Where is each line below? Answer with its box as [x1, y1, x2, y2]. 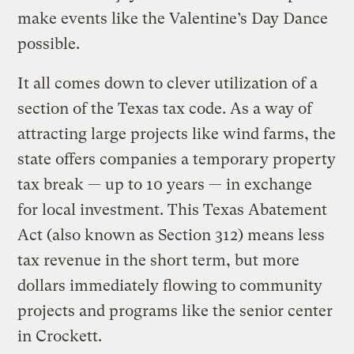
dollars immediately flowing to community [17, 276, 323, 295]
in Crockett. [17, 326, 103, 345]
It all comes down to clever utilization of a [17, 73, 318, 92]
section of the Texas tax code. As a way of [17, 99, 313, 118]
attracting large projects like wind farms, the [17, 124, 337, 143]
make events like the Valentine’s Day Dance [17, 9, 329, 28]
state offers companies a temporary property [17, 149, 337, 168]
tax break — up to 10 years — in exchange [17, 175, 313, 194]
